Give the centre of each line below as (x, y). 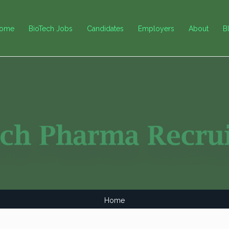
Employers (156, 28)
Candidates (105, 28)
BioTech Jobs (51, 28)
